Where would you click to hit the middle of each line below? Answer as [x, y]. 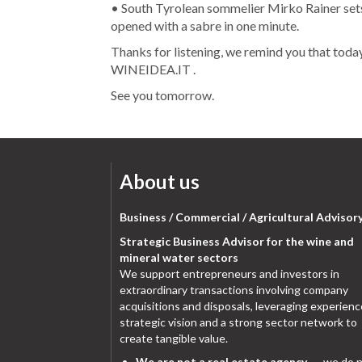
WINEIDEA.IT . [153, 69]
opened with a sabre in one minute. [205, 25]
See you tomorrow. [162, 95]
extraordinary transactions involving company [234, 289]
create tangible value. [174, 338]
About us [160, 181]
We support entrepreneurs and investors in [229, 273]
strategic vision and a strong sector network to [238, 322]
